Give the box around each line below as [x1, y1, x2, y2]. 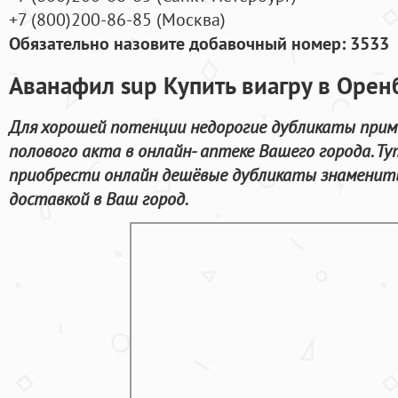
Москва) [162, 7, 226, 32]
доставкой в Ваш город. [9, 186, 188, 211]
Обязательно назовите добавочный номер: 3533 [9, 31, 389, 56]
